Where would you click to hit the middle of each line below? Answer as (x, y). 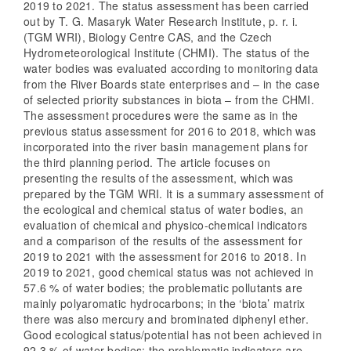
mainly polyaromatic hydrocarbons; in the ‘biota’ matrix (165, 304)
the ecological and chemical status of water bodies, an (164, 210)
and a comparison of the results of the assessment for (163, 241)
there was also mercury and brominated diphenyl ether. (166, 319)
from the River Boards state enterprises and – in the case (172, 84)
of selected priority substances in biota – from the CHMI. (169, 100)
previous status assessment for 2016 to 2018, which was (170, 131)
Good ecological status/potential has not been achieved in (173, 335)
